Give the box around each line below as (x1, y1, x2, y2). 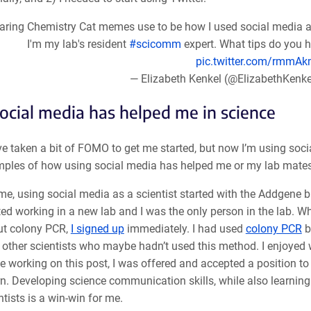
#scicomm (129, 37, 181, 51)
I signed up (70, 221, 124, 235)
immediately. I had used (124, 221, 246, 235)
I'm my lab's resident (27, 37, 129, 51)
